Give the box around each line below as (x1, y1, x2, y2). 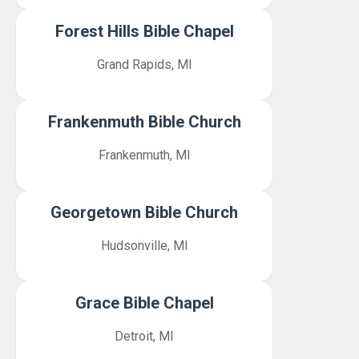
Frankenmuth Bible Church (47, 112, 241, 131)
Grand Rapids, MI (96, 57, 192, 72)
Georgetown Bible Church (50, 203, 238, 222)
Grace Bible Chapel (75, 293, 214, 313)
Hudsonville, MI (100, 238, 188, 253)
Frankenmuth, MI (98, 147, 191, 163)
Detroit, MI (115, 329, 174, 344)
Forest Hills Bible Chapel (54, 22, 234, 41)
